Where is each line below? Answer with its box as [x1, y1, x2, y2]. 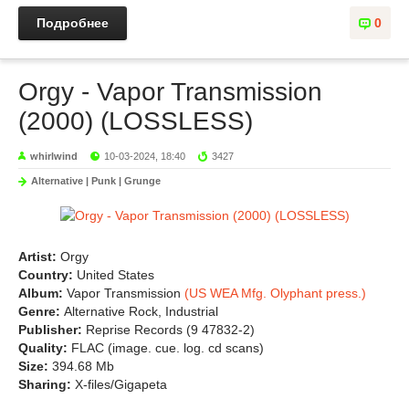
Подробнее [37, 16, 109, 30]
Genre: [18, 304, 64, 319]
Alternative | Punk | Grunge [31, 175, 161, 186]
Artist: [18, 249, 60, 264]
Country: [18, 267, 77, 282]
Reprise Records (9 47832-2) [86, 322, 255, 337]
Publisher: [18, 322, 86, 337]
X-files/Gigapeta [75, 377, 167, 392]
